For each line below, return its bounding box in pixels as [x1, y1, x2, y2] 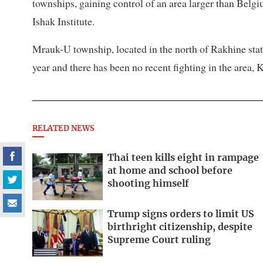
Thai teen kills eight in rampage [107, 153, 259, 163]
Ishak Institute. [32, 14, 95, 28]
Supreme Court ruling [107, 235, 211, 245]
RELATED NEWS [32, 124, 95, 133]
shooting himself [107, 178, 189, 188]
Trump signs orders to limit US [107, 209, 254, 219]
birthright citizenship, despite [107, 222, 252, 232]
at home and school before [107, 166, 232, 176]
